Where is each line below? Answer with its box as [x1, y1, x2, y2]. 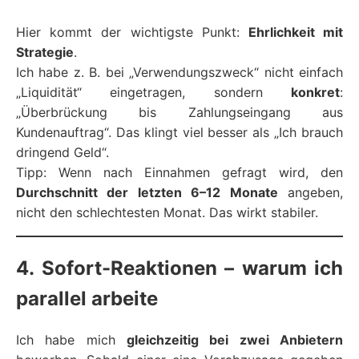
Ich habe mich [16, 332, 127, 349]
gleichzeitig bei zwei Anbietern [127, 332, 343, 349]
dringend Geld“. [16, 144, 109, 161]
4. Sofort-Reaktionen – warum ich [16, 256, 343, 280]
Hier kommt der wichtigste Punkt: [16, 24, 248, 41]
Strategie [16, 44, 74, 61]
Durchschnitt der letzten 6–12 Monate [16, 184, 278, 201]
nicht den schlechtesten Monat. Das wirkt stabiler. [16, 204, 318, 221]
